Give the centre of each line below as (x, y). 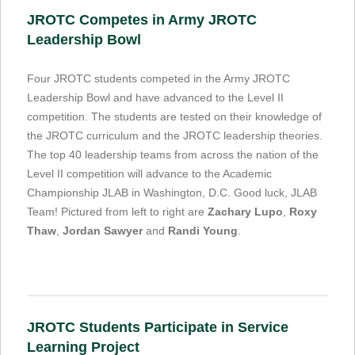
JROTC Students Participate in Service (158, 327)
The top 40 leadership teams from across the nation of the (173, 154)
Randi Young (203, 230)
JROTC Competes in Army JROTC (142, 19)
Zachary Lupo (245, 211)
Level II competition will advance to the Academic (149, 173)
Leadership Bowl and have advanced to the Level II (155, 97)
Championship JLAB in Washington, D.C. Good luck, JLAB (172, 192)
